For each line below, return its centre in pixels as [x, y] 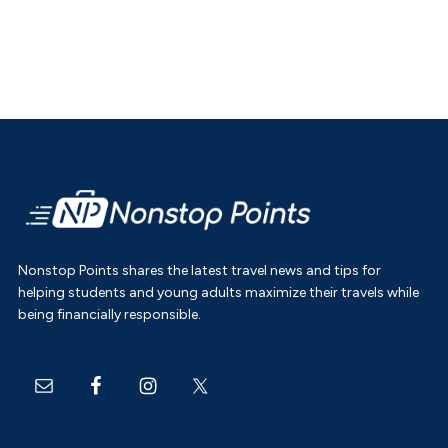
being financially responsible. [109, 315]
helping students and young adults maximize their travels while [218, 293]
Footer [50, 195]
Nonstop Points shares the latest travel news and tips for [199, 271]
